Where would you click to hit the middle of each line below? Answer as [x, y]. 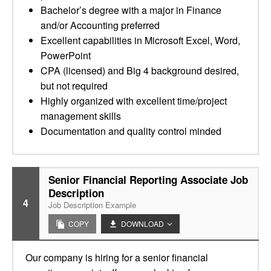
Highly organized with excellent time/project [134, 101]
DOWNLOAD [142, 224]
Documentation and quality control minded [131, 131]
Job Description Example [92, 205]
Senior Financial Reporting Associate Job [148, 180]
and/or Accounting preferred [100, 25]
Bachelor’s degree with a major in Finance [131, 10]
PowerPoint [66, 55]
